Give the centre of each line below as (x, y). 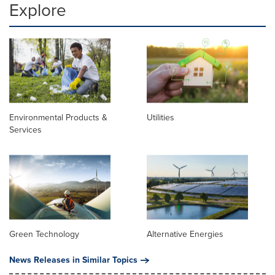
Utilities (161, 117)
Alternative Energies (185, 234)
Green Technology (44, 234)
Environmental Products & (58, 117)
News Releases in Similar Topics (73, 260)
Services (25, 130)
